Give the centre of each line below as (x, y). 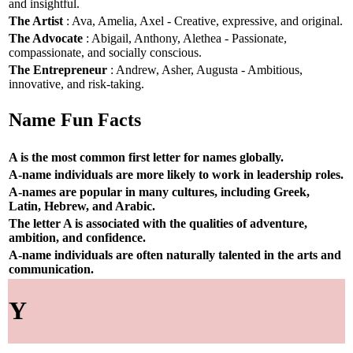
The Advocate (46, 38)
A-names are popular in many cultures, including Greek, (159, 191)
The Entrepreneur (58, 69)
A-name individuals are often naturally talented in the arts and (175, 255)
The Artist (36, 20)
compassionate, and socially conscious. (105, 52)
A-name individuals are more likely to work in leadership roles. (176, 174)
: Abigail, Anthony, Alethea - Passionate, (185, 38)
